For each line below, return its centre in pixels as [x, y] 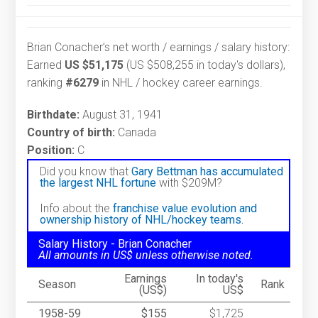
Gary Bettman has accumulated [208, 172]
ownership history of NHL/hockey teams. [142, 220]
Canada [136, 133]
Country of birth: [71, 133]
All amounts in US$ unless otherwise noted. [146, 256]
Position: [51, 150]
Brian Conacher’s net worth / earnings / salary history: [159, 48]
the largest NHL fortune [98, 183]
